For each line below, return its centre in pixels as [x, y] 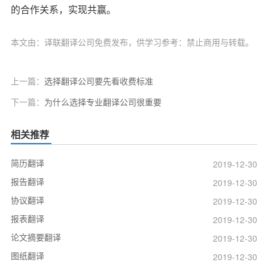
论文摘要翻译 [36, 237]
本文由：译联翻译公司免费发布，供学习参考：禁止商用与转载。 [132, 42]
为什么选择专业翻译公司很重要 [103, 101]
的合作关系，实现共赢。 [63, 10]
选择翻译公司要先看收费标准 [98, 80]
